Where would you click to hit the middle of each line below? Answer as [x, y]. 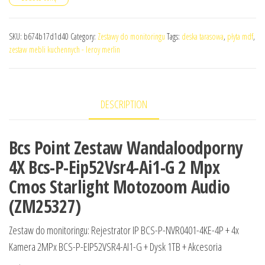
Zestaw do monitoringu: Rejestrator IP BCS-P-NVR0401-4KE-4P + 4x [124, 230]
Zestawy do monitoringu [131, 37]
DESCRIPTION [124, 104]
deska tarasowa [203, 37]
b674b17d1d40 [46, 37]
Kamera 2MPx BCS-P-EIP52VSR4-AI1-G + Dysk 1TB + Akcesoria [115, 246]
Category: [84, 37]
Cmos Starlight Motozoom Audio [119, 186]
